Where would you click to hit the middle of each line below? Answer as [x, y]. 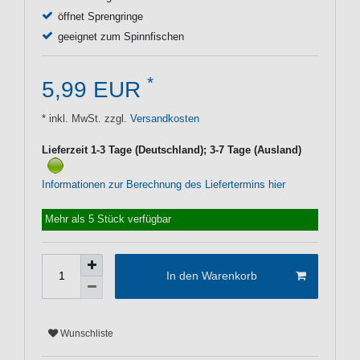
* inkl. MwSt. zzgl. [84, 119]
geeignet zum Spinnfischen [121, 37]
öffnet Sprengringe [100, 16]
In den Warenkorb [211, 276]
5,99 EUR [94, 89]
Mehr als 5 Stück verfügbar [108, 220]
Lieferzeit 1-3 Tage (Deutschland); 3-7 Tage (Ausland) [172, 150]
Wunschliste [87, 334]
